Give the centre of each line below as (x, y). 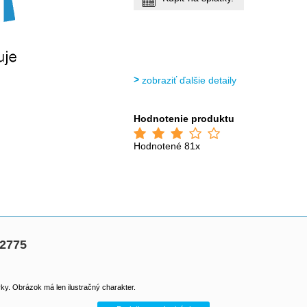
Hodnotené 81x (167, 146)
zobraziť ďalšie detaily (189, 80)
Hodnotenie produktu (184, 119)
